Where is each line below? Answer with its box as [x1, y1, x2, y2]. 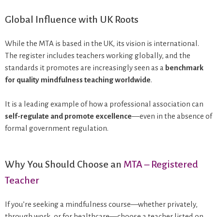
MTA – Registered [124, 158, 198, 170]
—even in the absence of [132, 112, 212, 121]
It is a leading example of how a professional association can [5, 100, 203, 108]
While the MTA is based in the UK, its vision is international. [5, 39, 199, 47]
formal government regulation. [5, 124, 108, 133]
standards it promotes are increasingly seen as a [5, 63, 165, 72]
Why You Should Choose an [5, 158, 124, 170]
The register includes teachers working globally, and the [5, 51, 190, 60]
